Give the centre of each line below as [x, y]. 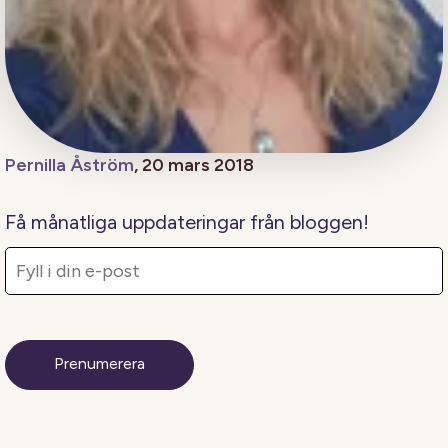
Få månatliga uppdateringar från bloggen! [187, 222]
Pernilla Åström [69, 165]
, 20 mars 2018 [194, 165]
